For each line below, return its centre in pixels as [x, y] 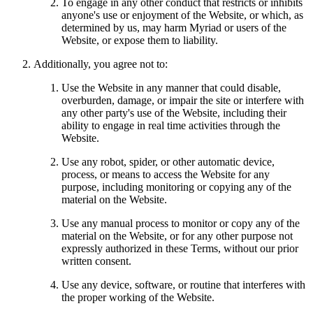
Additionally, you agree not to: [101, 64]
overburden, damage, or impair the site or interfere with [183, 101]
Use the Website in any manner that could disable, [171, 88]
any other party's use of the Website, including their [174, 113]
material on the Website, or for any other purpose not [177, 236]
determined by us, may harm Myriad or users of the [174, 28]
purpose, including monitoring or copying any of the [176, 187]
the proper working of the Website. [138, 298]
